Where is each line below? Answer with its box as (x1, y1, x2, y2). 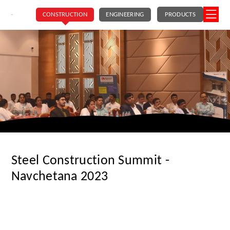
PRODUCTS (164, 11, 196, 18)
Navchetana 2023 (11, 170, 108, 184)
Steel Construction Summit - (11, 154, 169, 168)
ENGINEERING (106, 11, 144, 18)
